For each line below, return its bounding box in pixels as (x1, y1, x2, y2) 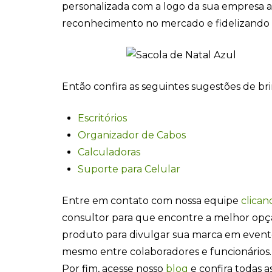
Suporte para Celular (78, 163, 181, 175)
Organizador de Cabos (78, 129, 186, 141)
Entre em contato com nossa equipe (62, 194, 241, 206)
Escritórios (78, 112, 127, 124)
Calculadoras (78, 146, 141, 158)
